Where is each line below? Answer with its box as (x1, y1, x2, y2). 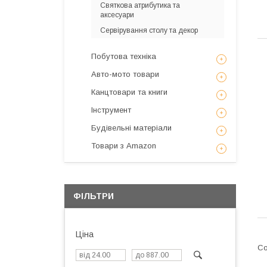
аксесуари (100, 11, 134, 19)
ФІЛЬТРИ (73, 191, 114, 201)
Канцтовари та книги (91, 88, 167, 97)
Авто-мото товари (91, 70, 159, 79)
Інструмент (91, 105, 131, 114)
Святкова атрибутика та (100, 1, 180, 10)
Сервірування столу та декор (100, 26, 198, 35)
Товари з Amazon (91, 141, 156, 150)
